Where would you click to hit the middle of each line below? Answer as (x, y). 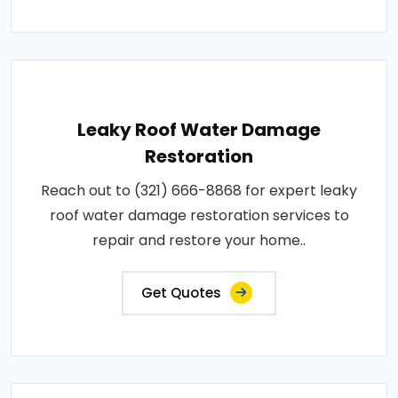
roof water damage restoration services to (199, 215)
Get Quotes (181, 292)
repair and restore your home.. (199, 240)
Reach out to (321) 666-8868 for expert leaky (199, 190)
